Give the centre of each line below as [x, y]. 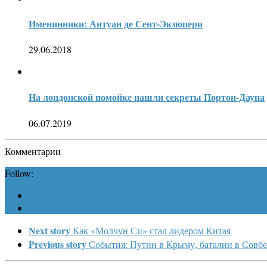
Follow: [19, 173]
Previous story [58, 244]
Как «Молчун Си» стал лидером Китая [152, 230]
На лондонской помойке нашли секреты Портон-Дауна [147, 97]
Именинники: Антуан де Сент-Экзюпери [116, 23]
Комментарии [33, 151]
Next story [49, 230]
